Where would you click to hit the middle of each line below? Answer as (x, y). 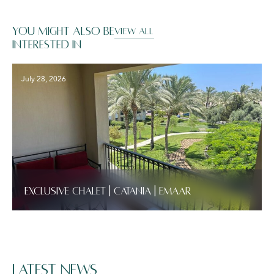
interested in (47, 45)
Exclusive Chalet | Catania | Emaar (108, 192)
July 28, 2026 (44, 80)
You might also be (63, 31)
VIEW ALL (134, 31)
